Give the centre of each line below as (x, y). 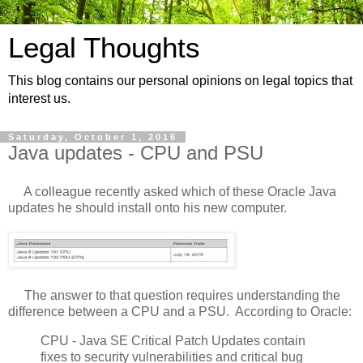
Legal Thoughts (104, 48)
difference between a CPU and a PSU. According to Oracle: (181, 311)
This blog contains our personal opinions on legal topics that (180, 81)
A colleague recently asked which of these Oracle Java (172, 191)
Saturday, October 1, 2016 (93, 137)
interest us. (39, 98)
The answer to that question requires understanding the (174, 295)
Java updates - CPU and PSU (136, 153)
